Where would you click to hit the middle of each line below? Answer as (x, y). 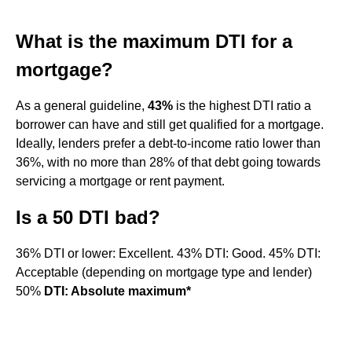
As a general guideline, (82, 106)
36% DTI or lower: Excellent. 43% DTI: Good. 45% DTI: (168, 253)
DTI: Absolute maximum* (117, 291)
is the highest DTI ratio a (242, 106)
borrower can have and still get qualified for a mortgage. (170, 125)
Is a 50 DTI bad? (88, 217)
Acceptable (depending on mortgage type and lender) (164, 272)
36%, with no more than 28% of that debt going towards (168, 162)
